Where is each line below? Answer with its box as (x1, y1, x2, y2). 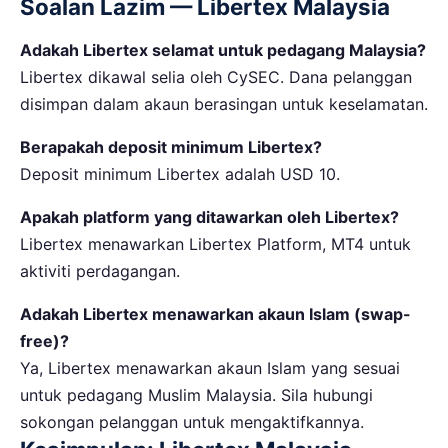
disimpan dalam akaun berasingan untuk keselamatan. (20, 93, 428, 114)
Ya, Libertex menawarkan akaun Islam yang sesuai (20, 357, 400, 378)
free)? (20, 330, 69, 351)
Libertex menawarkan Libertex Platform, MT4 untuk (20, 233, 411, 254)
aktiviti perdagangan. (20, 260, 180, 281)
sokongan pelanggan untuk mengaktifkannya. (20, 411, 364, 432)
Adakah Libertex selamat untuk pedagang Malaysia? (20, 39, 426, 60)
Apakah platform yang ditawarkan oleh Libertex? (20, 206, 399, 227)
